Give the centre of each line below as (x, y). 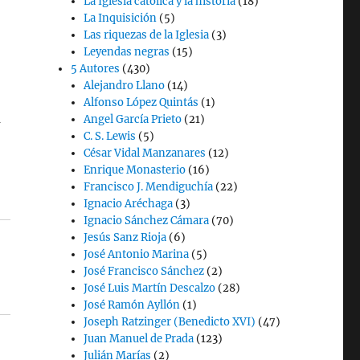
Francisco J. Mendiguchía (149, 187)
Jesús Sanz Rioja (125, 237)
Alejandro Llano (125, 86)
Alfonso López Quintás (141, 102)
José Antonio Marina (137, 254)
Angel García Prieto (133, 119)
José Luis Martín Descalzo (150, 288)
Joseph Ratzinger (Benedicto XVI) (170, 322)
